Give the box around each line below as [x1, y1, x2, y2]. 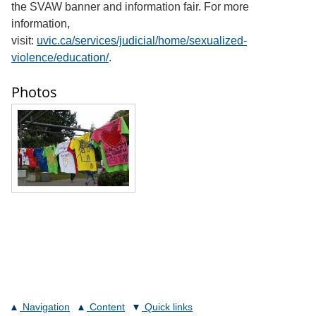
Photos [11, 83, 57, 102]
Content [90, 301, 125, 313]
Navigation [23, 301, 70, 313]
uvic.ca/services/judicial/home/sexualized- [37, 35, 247, 47]
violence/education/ [11, 51, 109, 64]
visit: [11, 35, 37, 47]
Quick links [145, 301, 193, 313]
